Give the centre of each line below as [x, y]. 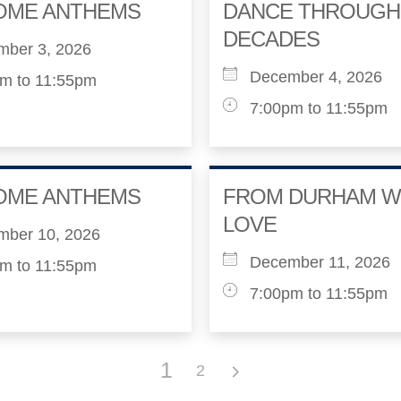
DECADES [271, 39]
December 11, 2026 [320, 262]
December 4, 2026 [316, 77]
